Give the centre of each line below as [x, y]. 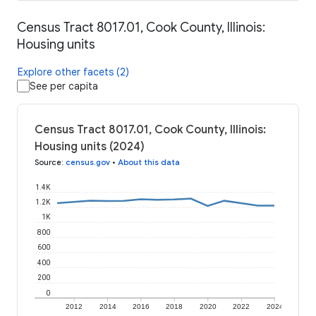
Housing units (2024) [90, 147]
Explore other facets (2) [73, 72]
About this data [149, 163]
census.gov [88, 163]
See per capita [64, 86]
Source [48, 163]
